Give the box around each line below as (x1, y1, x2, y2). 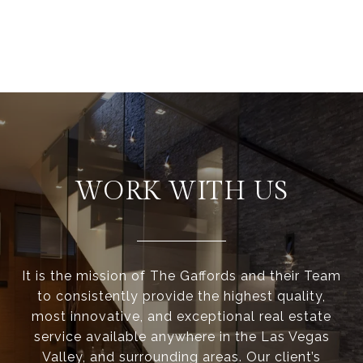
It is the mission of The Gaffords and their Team (22, 268, 341, 284)
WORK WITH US (75, 176, 288, 207)
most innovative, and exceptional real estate (32, 309, 331, 325)
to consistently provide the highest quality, (37, 288, 326, 305)
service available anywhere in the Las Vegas (33, 329, 330, 345)
